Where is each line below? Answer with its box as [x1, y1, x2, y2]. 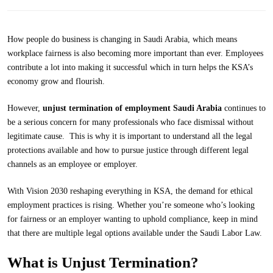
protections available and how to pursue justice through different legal [7, 146, 249, 155]
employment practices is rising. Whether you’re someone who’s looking [7, 200, 255, 210]
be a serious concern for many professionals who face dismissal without [7, 118, 253, 127]
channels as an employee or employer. [7, 160, 138, 169]
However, [7, 104, 43, 113]
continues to [222, 104, 266, 113]
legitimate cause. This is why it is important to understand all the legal [7, 132, 252, 141]
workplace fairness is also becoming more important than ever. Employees [7, 49, 263, 58]
